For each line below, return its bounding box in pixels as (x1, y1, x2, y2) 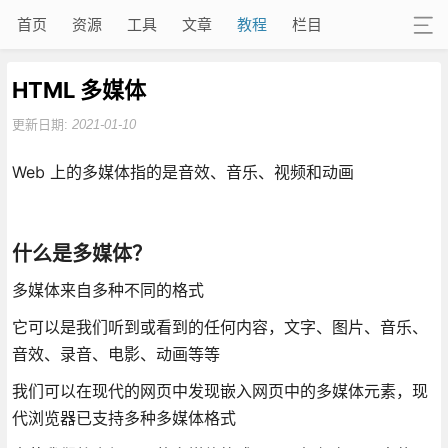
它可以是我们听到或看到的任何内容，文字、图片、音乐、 (11, 316, 428, 337)
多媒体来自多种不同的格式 (11, 279, 204, 300)
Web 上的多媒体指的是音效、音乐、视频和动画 (11, 161, 354, 182)
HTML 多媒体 (11, 76, 146, 103)
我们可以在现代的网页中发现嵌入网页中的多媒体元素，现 (11, 380, 428, 401)
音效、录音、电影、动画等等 (11, 343, 220, 364)
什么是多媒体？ (11, 241, 152, 266)
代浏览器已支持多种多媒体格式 (11, 407, 236, 428)
